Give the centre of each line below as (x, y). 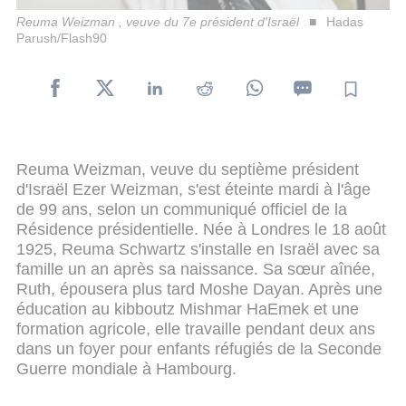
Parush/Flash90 (62, 38)
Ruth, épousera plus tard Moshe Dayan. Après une (199, 289)
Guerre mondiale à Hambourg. (126, 368)
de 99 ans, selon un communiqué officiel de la (182, 209)
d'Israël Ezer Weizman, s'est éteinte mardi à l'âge (193, 189)
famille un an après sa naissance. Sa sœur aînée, (196, 269)
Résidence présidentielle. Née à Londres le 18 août (201, 229)
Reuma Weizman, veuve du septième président (188, 169)
